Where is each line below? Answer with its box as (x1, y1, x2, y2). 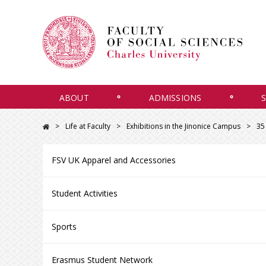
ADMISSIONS (148, 92, 202, 103)
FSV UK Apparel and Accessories (51, 154, 176, 166)
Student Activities (51, 188, 118, 199)
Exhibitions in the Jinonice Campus (126, 121, 240, 131)
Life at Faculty (65, 121, 110, 131)
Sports (51, 221, 77, 232)
